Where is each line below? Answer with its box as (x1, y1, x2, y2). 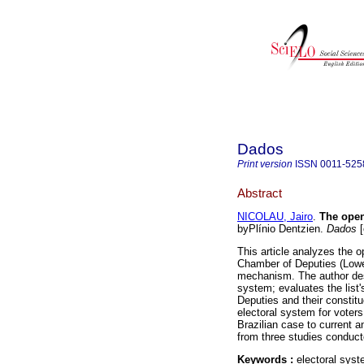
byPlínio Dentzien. (237, 223, 327, 236)
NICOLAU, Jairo (237, 210, 313, 223)
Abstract (237, 185, 282, 200)
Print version (237, 158, 292, 170)
